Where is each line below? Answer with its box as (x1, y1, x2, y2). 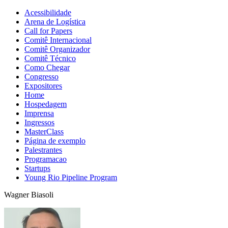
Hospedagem (24, 100, 67, 108)
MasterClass (24, 127, 64, 136)
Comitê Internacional (24, 36, 92, 44)
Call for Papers (24, 26, 72, 35)
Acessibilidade (24, 8, 71, 17)
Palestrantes (24, 146, 62, 154)
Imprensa (24, 109, 54, 118)
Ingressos (24, 118, 54, 127)
